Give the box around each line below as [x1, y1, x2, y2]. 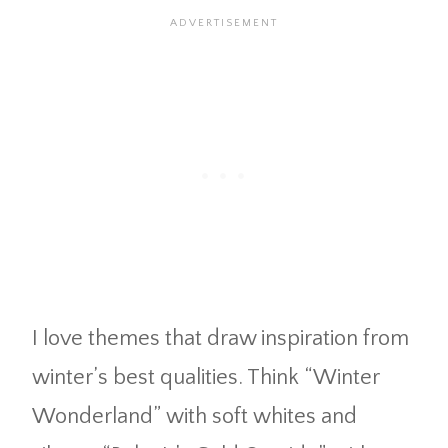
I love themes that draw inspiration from [32, 326, 409, 352]
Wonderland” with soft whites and [32, 404, 357, 430]
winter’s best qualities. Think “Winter [32, 365, 379, 391]
